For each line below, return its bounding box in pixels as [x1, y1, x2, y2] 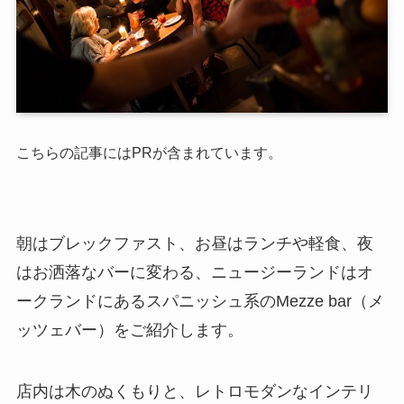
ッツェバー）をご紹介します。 [15, 320, 243, 339]
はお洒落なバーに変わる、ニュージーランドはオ [15, 262, 373, 281]
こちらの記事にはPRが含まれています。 [15, 144, 282, 161]
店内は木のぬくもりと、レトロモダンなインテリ [15, 381, 373, 400]
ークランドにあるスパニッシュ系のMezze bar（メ [15, 291, 384, 310]
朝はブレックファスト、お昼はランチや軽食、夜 [15, 234, 373, 252]
